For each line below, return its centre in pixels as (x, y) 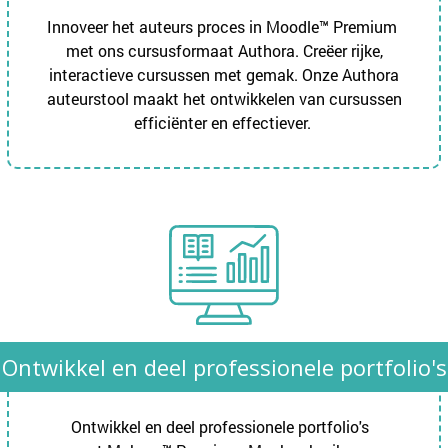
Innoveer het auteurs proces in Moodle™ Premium (224, 27)
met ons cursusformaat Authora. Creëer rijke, (224, 51)
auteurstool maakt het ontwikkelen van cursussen (224, 99)
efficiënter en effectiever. (224, 123)
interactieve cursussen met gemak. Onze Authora (224, 75)
